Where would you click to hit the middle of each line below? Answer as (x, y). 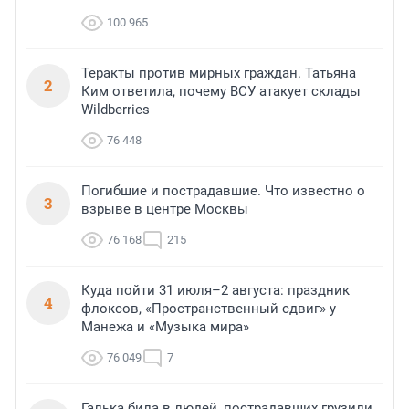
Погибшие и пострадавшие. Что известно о (223, 190)
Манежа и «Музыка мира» (165, 326)
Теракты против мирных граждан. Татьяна (219, 73)
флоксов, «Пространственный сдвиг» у (209, 308)
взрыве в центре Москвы (165, 209)
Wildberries (115, 109)
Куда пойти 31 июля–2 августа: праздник (215, 290)
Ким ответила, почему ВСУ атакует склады (221, 91)
